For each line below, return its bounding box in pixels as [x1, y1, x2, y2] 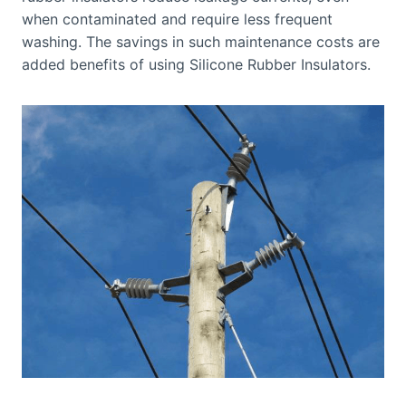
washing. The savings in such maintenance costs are [22, 32, 380, 51]
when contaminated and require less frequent [22, 9, 333, 28]
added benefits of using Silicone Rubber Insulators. [22, 54, 371, 73]
